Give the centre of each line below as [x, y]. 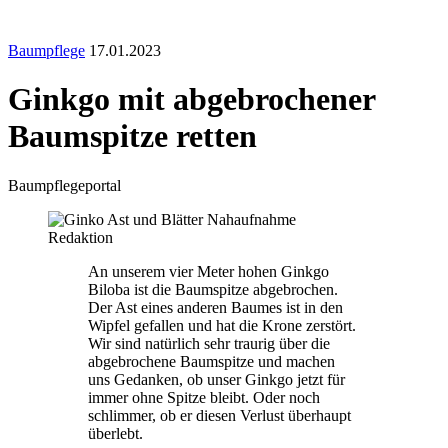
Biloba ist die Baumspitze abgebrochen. [213, 289]
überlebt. [115, 433]
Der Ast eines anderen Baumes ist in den [215, 307]
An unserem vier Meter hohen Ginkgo [208, 271]
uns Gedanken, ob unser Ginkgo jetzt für [216, 379]
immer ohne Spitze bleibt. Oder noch [204, 397]
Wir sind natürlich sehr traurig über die [209, 343]
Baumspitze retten [132, 136]
